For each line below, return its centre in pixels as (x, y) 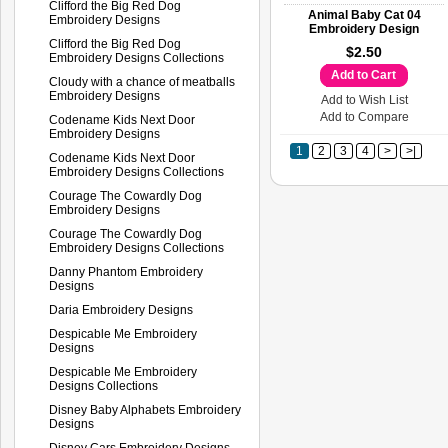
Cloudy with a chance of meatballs (142, 81)
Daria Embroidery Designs (121, 309)
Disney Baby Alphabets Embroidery (145, 409)
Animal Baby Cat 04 (364, 15)
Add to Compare (364, 117)
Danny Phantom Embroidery (126, 271)
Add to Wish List (364, 100)
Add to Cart (363, 75)
